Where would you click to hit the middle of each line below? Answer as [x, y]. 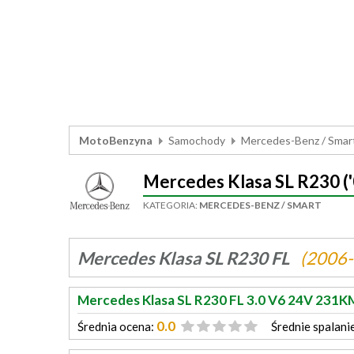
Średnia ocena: [116, 326]
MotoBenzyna [116, 140]
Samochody [197, 140]
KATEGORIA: [171, 205]
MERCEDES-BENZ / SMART [260, 205]
